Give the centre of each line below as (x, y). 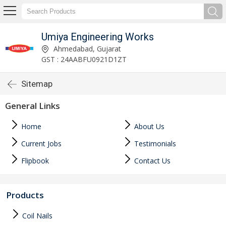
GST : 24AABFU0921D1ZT (84, 59)
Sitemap (37, 84)
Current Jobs (40, 144)
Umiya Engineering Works (97, 37)
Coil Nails (36, 216)
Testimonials (154, 144)
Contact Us (151, 161)
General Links (33, 106)
